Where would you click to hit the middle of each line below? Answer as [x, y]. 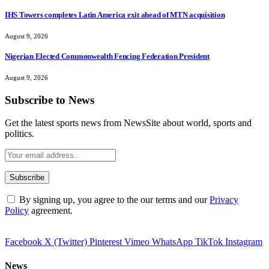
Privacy [224, 200]
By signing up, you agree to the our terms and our [113, 200]
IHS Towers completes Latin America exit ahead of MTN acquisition [115, 15]
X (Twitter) [66, 242]
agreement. [51, 211]
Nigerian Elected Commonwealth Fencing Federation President [107, 56]
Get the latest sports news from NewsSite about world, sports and [128, 123]
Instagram [244, 242]
